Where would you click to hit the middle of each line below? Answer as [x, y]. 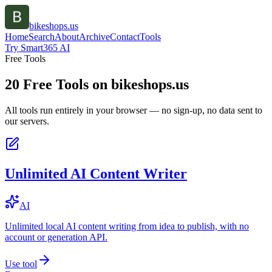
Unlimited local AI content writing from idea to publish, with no [127, 226]
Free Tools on [65, 84]
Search [42, 37]
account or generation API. [56, 237]
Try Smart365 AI [37, 48]
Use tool [21, 263]
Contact [125, 37]
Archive [94, 37]
